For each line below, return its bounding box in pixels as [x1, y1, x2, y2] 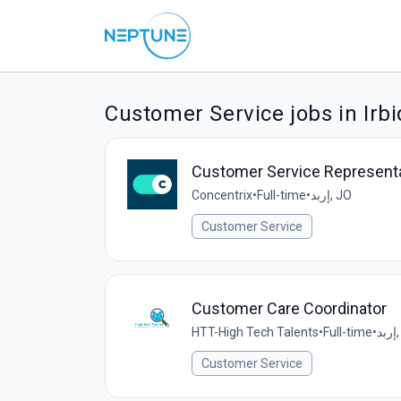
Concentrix [192, 188, 252, 202]
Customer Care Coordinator [192, 299, 387, 318]
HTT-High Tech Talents [192, 325, 319, 339]
